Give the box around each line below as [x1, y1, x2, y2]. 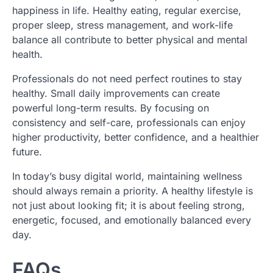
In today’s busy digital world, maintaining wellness [12, 170, 242, 183]
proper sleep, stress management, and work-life [12, 19, 233, 32]
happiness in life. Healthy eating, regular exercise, [12, 4, 241, 17]
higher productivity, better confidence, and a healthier [12, 131, 259, 144]
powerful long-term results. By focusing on [12, 102, 209, 115]
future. [12, 146, 42, 158]
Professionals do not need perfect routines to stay [12, 73, 242, 85]
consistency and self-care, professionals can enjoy [12, 116, 246, 129]
